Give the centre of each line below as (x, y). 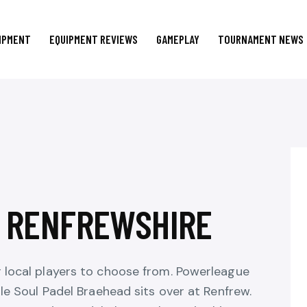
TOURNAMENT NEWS (261, 39)
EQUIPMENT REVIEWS (93, 39)
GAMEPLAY (177, 39)
